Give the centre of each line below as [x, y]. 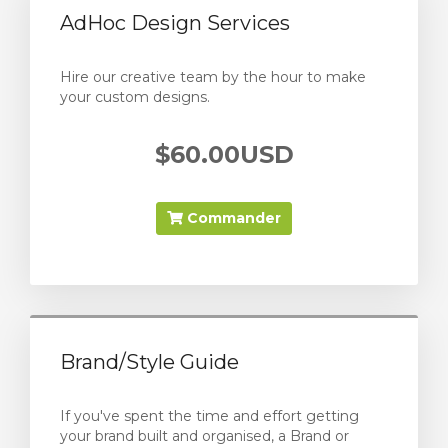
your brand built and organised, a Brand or [204, 436]
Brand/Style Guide [149, 362]
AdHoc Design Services [175, 23]
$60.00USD [224, 154]
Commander [232, 218]
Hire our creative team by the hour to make [213, 77]
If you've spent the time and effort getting [209, 416]
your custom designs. [135, 97]
